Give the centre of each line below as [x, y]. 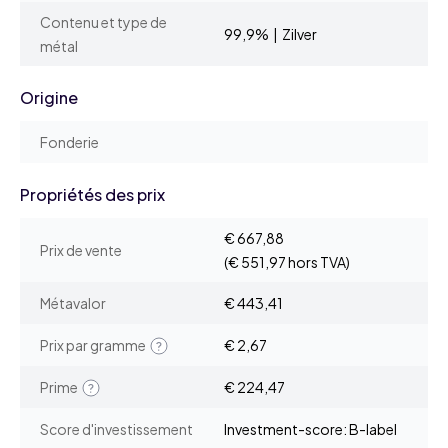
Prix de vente [81, 250]
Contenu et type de [103, 22]
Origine [49, 98]
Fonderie [69, 142]
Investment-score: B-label [310, 429]
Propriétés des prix [92, 195]
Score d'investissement [116, 429]
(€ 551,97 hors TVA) [287, 262]
